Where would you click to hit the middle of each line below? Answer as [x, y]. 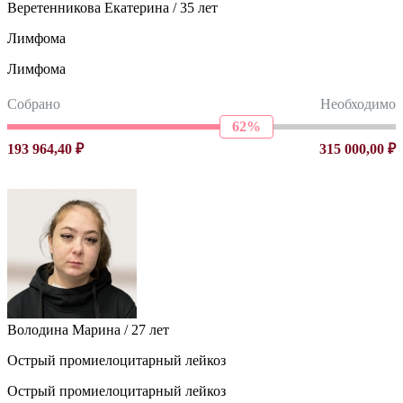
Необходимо [358, 103]
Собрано [34, 103]
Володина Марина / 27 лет [88, 329]
